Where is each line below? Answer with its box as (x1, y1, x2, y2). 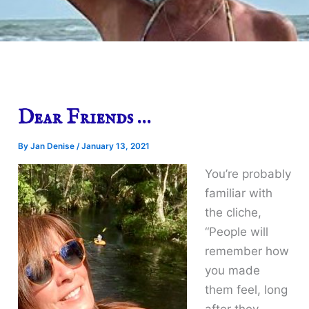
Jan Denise (30, 141, 77, 151)
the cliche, (204, 205, 261, 219)
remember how (204, 243, 289, 258)
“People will (204, 224, 268, 239)
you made (204, 263, 260, 277)
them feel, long (204, 282, 288, 297)
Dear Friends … (18, 105, 152, 131)
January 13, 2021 (81, 141, 150, 151)
